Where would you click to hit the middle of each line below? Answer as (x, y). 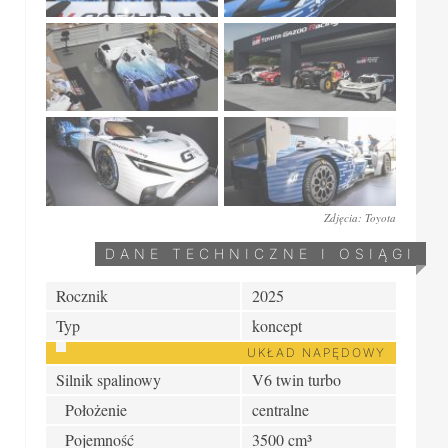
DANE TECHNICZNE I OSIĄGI (260, 253)
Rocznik (82, 295)
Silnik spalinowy (108, 379)
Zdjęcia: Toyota (360, 217)
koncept (277, 325)
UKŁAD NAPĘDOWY (316, 352)
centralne (280, 409)
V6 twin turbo (296, 379)
